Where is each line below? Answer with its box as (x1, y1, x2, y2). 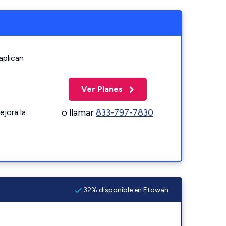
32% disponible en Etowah (82, 185, 168, 194)
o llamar (62, 106, 96, 118)
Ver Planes (81, 84, 125, 94)
